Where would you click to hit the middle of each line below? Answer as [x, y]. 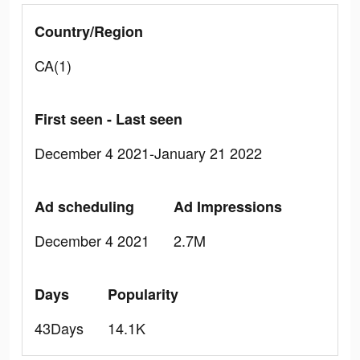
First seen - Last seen [108, 119]
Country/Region [89, 31]
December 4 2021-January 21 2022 [148, 153]
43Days [59, 328]
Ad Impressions [228, 207]
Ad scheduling [84, 207]
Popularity [143, 294]
